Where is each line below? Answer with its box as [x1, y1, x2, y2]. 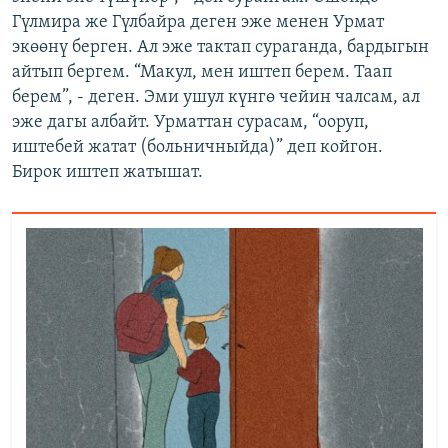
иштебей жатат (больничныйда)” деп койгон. [12, 138, 383, 157]
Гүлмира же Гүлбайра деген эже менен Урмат [12, 13, 384, 32]
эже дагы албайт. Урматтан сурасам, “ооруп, [12, 113, 369, 132]
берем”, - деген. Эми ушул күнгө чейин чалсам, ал [12, 88, 420, 107]
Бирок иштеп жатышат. [12, 163, 203, 182]
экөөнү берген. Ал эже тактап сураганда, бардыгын [12, 38, 429, 57]
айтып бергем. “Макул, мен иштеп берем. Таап [12, 63, 392, 82]
